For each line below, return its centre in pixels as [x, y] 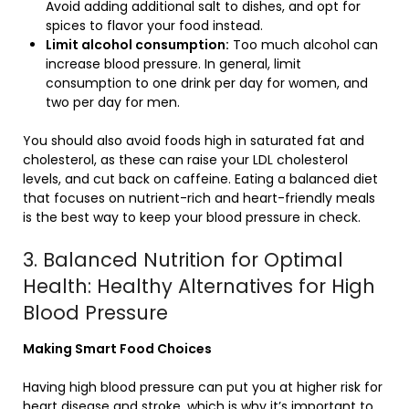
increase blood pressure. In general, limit [173, 64]
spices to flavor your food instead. [154, 26]
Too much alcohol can [304, 45]
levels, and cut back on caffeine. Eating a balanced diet [200, 179]
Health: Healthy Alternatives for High [199, 286]
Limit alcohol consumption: [137, 45]
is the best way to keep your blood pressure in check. [192, 217]
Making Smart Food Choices [117, 349]
